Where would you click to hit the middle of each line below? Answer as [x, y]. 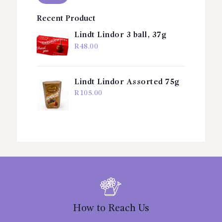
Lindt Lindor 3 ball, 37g [120, 35]
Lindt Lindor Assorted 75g [127, 82]
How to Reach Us [111, 209]
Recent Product [66, 19]
